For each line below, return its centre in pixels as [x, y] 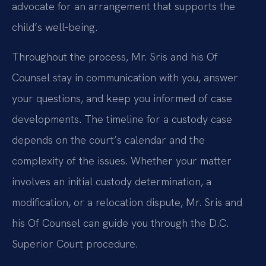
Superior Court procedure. [75, 243]
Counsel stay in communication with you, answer [125, 77]
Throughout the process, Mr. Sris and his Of [115, 56]
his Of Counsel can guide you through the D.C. [120, 223]
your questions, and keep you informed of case [122, 98]
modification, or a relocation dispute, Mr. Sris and [127, 202]
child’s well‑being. [55, 27]
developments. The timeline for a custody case [122, 119]
